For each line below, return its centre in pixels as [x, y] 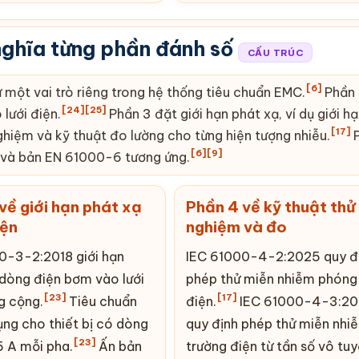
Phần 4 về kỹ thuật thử [270, 206]
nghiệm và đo [236, 226]
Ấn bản [118, 346]
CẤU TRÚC [276, 52]
